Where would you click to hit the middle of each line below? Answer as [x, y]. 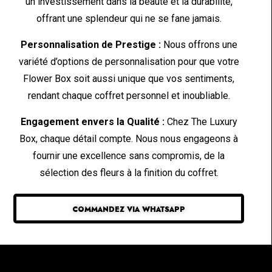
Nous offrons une [199, 45]
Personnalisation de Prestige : [90, 45]
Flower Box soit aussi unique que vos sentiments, [129, 79]
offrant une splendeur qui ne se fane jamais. [129, 19]
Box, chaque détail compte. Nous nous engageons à [129, 139]
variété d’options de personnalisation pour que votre [129, 62]
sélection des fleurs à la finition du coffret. [129, 173]
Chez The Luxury [201, 122]
